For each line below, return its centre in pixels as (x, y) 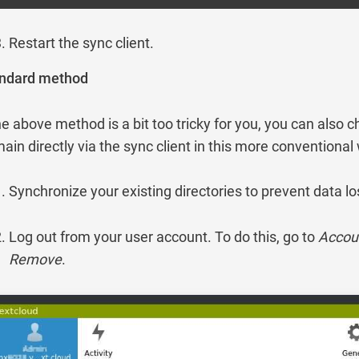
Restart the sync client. (81, 42)
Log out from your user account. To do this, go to (163, 237)
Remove (35, 260)
